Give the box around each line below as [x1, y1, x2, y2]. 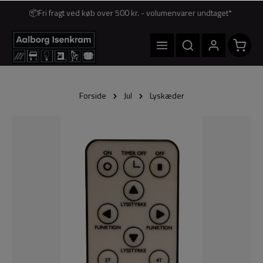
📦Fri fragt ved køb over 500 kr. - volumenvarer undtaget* [29, 6, 232, 19]
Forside [79, 89, 106, 102]
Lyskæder [149, 89, 184, 102]
